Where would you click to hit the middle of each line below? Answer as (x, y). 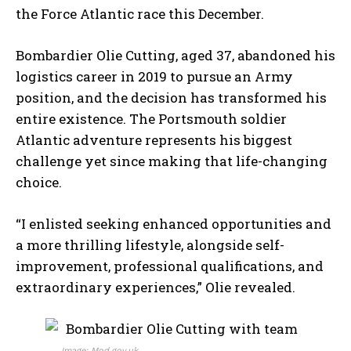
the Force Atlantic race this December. (140, 14)
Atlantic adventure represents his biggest (154, 140)
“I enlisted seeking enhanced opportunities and (174, 224)
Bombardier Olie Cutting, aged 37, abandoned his (175, 56)
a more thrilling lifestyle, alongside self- (150, 245)
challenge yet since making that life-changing (172, 161)
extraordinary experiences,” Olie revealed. (156, 288)
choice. (39, 183)
